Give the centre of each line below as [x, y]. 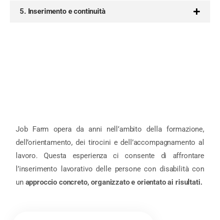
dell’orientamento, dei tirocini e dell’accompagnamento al [110, 142]
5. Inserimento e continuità [63, 11]
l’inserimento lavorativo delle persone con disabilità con [110, 169]
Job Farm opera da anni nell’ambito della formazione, [110, 129]
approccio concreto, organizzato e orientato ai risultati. [114, 182]
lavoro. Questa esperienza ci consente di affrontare [110, 155]
